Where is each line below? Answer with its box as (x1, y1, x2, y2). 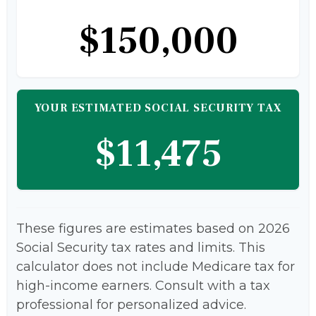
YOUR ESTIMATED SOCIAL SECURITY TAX (34, 100, 282, 115)
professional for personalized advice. (16, 296, 246, 312)
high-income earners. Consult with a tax (16, 277, 270, 293)
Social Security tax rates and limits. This (16, 239, 265, 255)
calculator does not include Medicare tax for (16, 258, 295, 274)
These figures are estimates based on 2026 (16, 220, 290, 236)
